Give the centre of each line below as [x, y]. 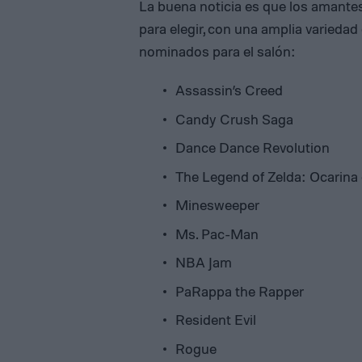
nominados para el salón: [217, 51]
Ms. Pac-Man [217, 233]
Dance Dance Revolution [253, 147]
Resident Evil [216, 319]
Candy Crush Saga [234, 118]
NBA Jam [204, 262]
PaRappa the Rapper [240, 290]
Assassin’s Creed [229, 90]
